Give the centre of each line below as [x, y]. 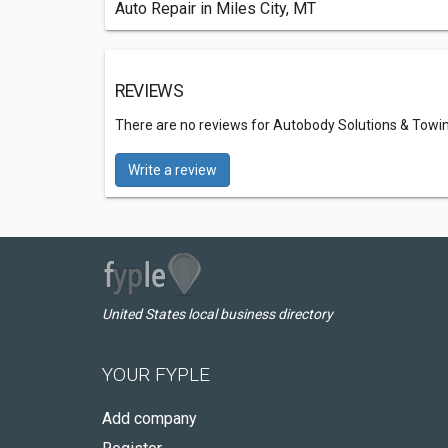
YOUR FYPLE [156, 374]
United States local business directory [217, 314]
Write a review [172, 170]
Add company [149, 418]
